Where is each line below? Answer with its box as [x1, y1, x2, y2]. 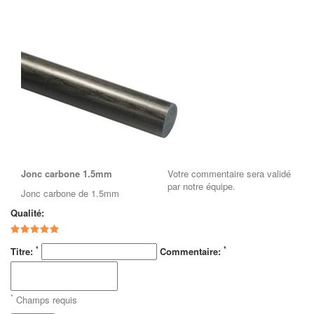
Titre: [11, 244, 36, 258]
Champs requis [13, 292, 77, 306]
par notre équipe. [168, 179, 235, 193]
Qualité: [11, 205, 44, 219]
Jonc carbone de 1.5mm [21, 186, 119, 200]
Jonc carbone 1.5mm [21, 166, 112, 180]
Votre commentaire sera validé [168, 166, 291, 180]
